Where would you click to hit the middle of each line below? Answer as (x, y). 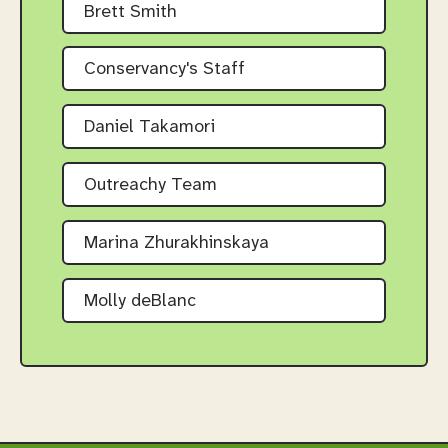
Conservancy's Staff (164, 70)
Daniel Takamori (149, 128)
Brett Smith (130, 12)
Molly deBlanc (140, 301)
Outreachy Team (150, 185)
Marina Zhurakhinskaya (176, 243)
